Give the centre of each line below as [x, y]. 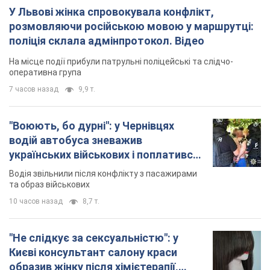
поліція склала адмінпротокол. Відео [107, 41]
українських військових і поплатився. [105, 155]
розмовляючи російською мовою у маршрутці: [131, 27]
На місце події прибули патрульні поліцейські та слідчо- [121, 62]
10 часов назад [36, 202]
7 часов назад [34, 89]
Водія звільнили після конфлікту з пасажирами [103, 174]
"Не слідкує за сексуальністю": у [94, 238]
